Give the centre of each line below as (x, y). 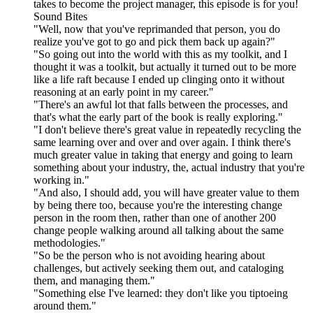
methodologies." (70, 243)
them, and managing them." (94, 281)
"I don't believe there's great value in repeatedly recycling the (167, 130)
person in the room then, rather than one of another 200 (155, 218)
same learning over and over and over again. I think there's (162, 143)
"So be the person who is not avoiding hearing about (149, 256)
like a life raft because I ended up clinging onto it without (159, 80)
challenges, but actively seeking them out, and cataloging (159, 268)
